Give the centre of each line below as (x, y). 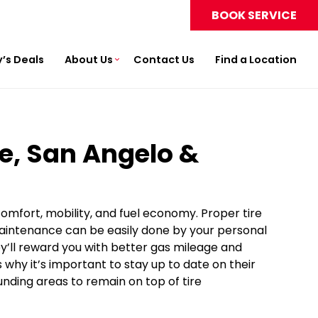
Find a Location (256, 59)
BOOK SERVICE (254, 15)
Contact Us (164, 59)
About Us (89, 59)
